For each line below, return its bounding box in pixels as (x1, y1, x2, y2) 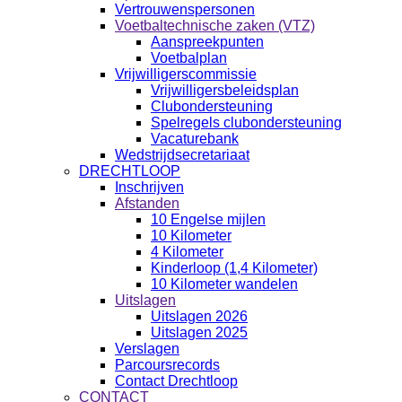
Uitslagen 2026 (151, 309, 248, 324)
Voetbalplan (151, 50, 227, 66)
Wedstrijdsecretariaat (115, 147, 249, 162)
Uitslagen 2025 (151, 325, 248, 340)
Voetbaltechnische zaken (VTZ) (115, 18, 315, 33)
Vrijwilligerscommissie (115, 66, 257, 82)
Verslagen (115, 341, 179, 356)
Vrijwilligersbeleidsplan (151, 83, 299, 98)
